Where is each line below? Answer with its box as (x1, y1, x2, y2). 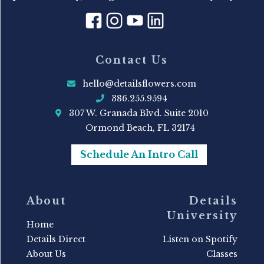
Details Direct (26, 234, 85, 245)
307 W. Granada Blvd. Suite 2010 (61, 108, 209, 119)
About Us (26, 249, 66, 260)
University (167, 209, 238, 223)
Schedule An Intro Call (80, 148, 199, 161)
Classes (206, 249, 238, 260)
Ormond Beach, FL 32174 (68, 123, 195, 134)
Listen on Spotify (163, 234, 238, 245)
